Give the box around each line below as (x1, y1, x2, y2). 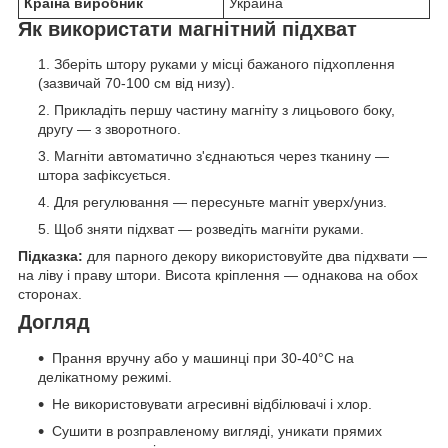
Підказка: (18, 248, 83, 265)
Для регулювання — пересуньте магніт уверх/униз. (54, 194, 387, 211)
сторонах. (18, 286, 82, 303)
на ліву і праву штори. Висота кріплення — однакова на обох (18, 267, 418, 284)
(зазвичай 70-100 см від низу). (38, 75, 235, 92)
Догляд (18, 311, 90, 334)
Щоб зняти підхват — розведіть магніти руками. (54, 221, 364, 238)
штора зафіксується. (38, 167, 171, 184)
